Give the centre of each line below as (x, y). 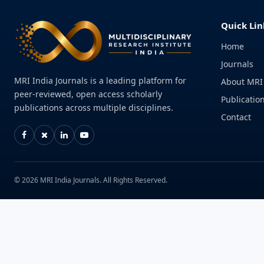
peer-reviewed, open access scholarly (88, 94)
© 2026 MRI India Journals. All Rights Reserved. (91, 180)
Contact (236, 117)
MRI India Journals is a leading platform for (100, 81)
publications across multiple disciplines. (94, 108)
